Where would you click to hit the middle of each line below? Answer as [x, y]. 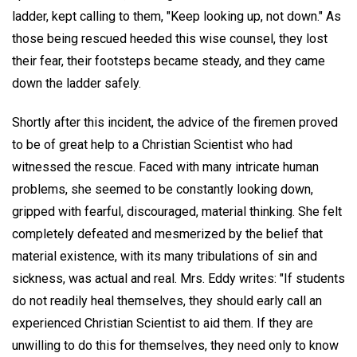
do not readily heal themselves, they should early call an [167, 300]
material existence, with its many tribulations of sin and [165, 256]
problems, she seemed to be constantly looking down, [163, 189]
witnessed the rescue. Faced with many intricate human [165, 167]
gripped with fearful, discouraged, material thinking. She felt [177, 211]
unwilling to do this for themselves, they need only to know [175, 345]
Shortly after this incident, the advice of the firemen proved [175, 122]
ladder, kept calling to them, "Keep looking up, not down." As [177, 16]
